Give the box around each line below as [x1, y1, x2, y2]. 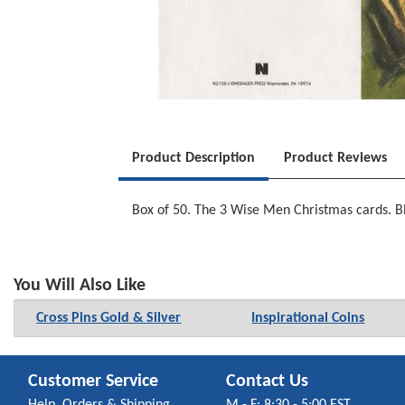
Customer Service [28, 372, 158, 391]
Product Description [132, 150, 256, 165]
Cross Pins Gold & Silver [36, 311, 182, 326]
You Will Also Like [14, 277, 146, 296]
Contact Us [225, 372, 308, 391]
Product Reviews [284, 150, 388, 165]
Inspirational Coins [251, 311, 365, 326]
